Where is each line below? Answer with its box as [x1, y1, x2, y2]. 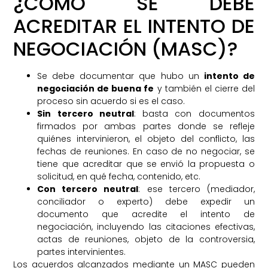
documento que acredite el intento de [37, 208, 255, 221]
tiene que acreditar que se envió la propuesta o [37, 158, 255, 170]
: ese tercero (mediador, [138, 183, 255, 196]
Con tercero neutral [37, 183, 139, 196]
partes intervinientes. [37, 246, 126, 258]
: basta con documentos [133, 108, 255, 120]
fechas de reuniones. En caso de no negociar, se [37, 145, 255, 158]
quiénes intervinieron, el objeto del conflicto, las [37, 133, 255, 145]
